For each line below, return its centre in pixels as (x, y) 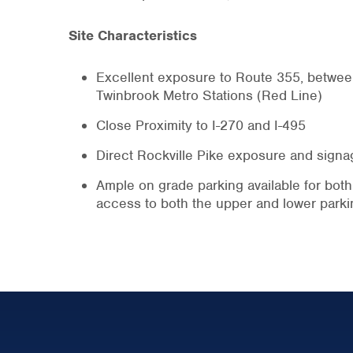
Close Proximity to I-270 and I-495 (201, 125)
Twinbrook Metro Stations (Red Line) (209, 95)
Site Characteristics (133, 35)
